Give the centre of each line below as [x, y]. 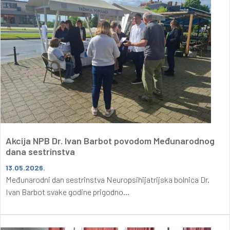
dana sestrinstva [40, 151]
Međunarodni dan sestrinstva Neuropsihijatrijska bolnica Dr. [108, 179]
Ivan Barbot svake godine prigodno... [68, 191]
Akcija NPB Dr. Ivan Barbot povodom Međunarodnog [110, 140]
